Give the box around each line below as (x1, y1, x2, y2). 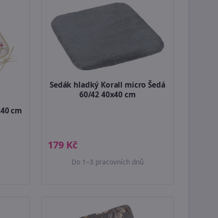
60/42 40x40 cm (79, 90, 136, 100)
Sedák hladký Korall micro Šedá (50, 80, 165, 91)
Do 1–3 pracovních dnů (71, 157, 144, 166)
